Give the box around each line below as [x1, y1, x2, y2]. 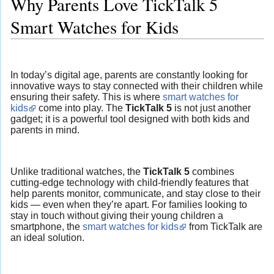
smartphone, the [10, 221, 83, 232]
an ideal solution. [10, 232, 84, 243]
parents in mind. [10, 124, 80, 135]
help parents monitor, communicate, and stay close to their [10, 188, 261, 199]
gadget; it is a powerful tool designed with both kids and [10, 113, 250, 124]
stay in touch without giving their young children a [10, 210, 223, 221]
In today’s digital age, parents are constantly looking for [10, 69, 248, 80]
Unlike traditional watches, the [10, 166, 143, 177]
